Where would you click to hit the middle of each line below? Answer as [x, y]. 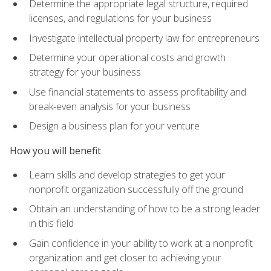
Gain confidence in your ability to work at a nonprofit [141, 243]
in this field [51, 224]
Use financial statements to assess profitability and [138, 92]
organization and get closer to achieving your [125, 257]
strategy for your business [85, 72]
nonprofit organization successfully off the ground [136, 189]
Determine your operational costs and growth [127, 58]
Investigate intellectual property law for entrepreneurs [144, 38]
